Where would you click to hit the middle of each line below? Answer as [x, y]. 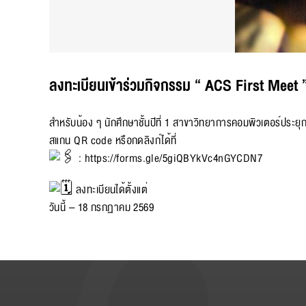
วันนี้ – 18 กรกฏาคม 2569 [102, 207]
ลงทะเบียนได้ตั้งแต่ [110, 190]
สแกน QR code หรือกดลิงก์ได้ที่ [113, 140]
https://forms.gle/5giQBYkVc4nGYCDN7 [173, 158]
